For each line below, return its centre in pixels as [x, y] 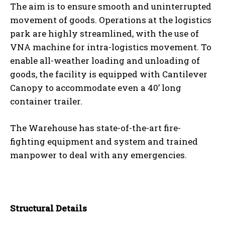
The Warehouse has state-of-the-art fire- [95, 128]
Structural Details [48, 208]
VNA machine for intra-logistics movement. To [111, 47]
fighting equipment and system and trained [104, 141]
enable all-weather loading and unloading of [105, 60]
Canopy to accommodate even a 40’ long [96, 87]
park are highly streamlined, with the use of [104, 33]
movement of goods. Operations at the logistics [111, 20]
